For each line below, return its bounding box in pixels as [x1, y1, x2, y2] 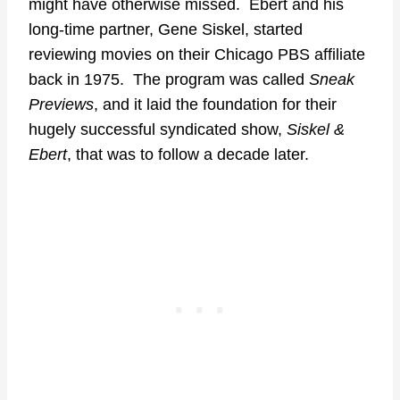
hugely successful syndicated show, [29, 121, 287, 139]
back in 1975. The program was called [29, 71, 309, 89]
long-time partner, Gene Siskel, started [29, 21, 303, 39]
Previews [29, 96, 94, 114]
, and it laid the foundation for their [94, 96, 337, 114]
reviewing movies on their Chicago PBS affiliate [29, 46, 365, 64]
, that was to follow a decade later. [67, 146, 309, 164]
